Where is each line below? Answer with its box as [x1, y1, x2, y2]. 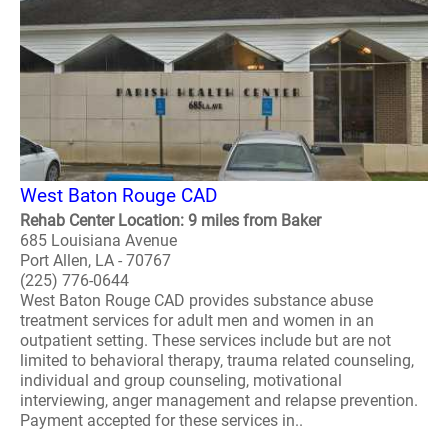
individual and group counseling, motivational [20, 371, 342, 390]
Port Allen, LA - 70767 [20, 251, 171, 270]
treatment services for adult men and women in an [20, 311, 374, 330]
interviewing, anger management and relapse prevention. [20, 391, 418, 410]
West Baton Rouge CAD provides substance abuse [20, 291, 373, 310]
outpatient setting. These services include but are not [20, 331, 391, 350]
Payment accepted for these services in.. [20, 411, 303, 430]
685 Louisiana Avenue [20, 231, 177, 250]
